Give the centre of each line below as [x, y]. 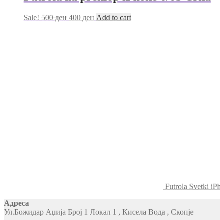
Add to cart [114, 18]
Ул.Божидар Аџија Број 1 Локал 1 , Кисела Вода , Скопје [99, 212]
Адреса [16, 203]
